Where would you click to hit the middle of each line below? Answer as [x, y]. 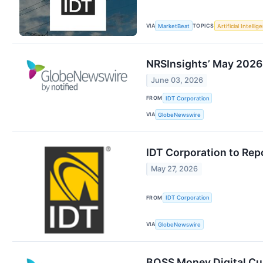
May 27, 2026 [175, 169]
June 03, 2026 [177, 80]
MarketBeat [174, 26]
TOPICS [203, 26]
